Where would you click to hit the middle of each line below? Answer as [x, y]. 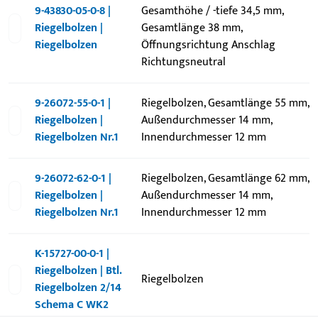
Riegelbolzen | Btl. [79, 271]
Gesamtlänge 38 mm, [191, 28]
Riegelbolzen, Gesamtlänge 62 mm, [225, 179]
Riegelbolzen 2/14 [78, 288]
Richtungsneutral [183, 62]
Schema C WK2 [72, 305]
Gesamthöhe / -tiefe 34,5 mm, [212, 11]
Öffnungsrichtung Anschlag [208, 45]
